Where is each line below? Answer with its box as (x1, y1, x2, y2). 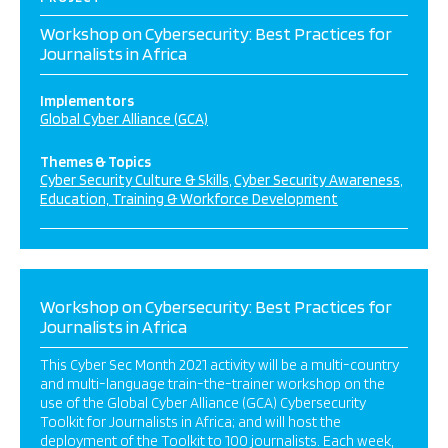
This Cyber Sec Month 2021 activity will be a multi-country (40, 356, 399, 374)
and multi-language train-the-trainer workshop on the (40, 375, 385, 393)
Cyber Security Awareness (234, 171, 400, 189)
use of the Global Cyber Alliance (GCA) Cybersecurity (40, 394, 366, 412)
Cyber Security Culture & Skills (40, 171, 229, 189)
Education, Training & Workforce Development (40, 190, 338, 208)
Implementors (40, 92, 134, 110)
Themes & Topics (40, 153, 151, 171)
